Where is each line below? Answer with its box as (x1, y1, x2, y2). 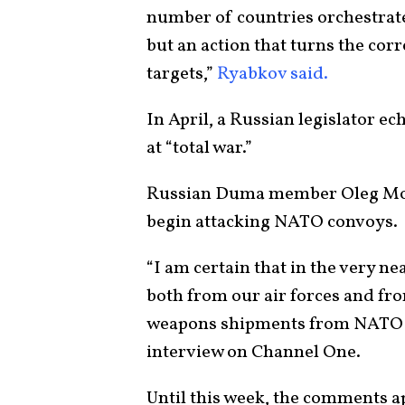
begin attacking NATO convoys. (146, 209, 398, 235)
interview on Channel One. (146, 339, 361, 365)
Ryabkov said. (217, 61, 328, 87)
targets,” (146, 61, 217, 87)
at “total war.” (146, 135, 252, 161)
